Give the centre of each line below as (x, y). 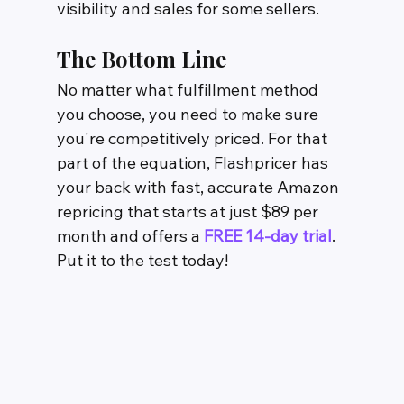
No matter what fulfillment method (189, 90)
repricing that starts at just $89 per (189, 212)
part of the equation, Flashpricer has (194, 163)
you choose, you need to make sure (189, 115)
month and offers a (130, 236)
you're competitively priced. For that (193, 139)
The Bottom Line (141, 59)
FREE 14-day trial (267, 236)
